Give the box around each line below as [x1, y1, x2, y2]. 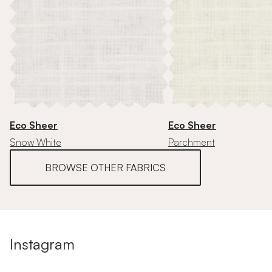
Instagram [10, 235, 75, 254]
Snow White [10, 136, 61, 149]
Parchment [168, 136, 215, 149]
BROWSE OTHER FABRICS [45, 161, 166, 174]
